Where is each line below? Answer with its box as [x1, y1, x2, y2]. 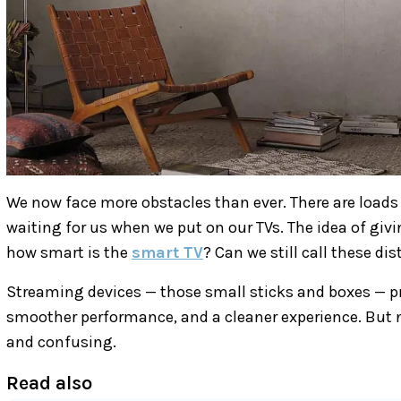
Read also [6, 371, 92, 395]
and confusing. [6, 331, 116, 352]
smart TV [132, 242, 203, 262]
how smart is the [6, 242, 132, 262]
